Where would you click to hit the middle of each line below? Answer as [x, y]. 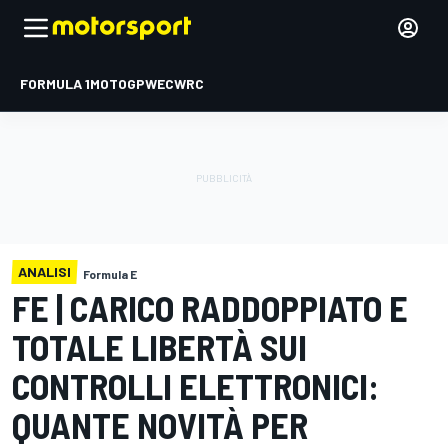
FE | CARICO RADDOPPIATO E [210, 307]
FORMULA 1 [55, 83]
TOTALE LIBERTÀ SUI [159, 346]
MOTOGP [117, 83]
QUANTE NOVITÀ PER [160, 424]
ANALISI [44, 271]
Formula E [110, 274]
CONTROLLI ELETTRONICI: [195, 385]
